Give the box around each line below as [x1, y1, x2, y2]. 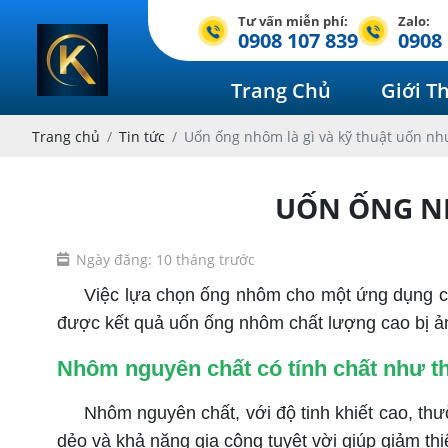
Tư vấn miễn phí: [238, 11, 348, 30]
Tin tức [119, 126, 165, 146]
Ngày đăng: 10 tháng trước [76, 250, 255, 269]
